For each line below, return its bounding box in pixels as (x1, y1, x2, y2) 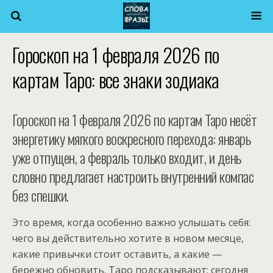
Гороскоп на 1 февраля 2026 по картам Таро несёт (12, 108, 257, 130)
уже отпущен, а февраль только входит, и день (12, 146, 241, 168)
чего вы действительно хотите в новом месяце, (12, 232, 244, 245)
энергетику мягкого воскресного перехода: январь (12, 127, 251, 149)
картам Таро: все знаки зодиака (12, 65, 219, 94)
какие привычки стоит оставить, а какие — (12, 247, 222, 261)
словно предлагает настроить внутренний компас (12, 165, 254, 187)
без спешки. (12, 184, 69, 206)
